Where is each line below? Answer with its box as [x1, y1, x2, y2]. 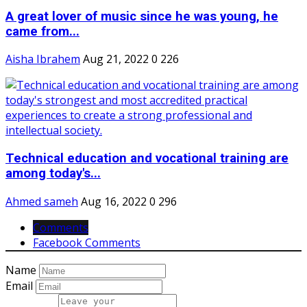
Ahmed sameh [5, 193, 78, 209]
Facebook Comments [33, 234, 140, 250]
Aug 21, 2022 [83, 51, 149, 67]
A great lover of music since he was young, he [5, 8, 278, 24]
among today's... [5, 166, 101, 182]
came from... [5, 23, 79, 39]
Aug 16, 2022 [81, 193, 147, 209]
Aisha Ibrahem [5, 51, 80, 67]
